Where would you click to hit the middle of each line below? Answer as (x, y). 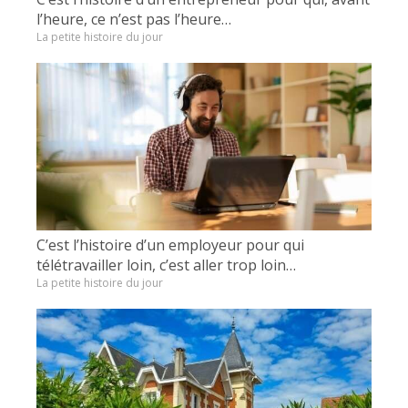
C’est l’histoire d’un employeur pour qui (170, 245)
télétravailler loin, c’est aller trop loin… (166, 265)
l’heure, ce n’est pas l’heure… (134, 19)
